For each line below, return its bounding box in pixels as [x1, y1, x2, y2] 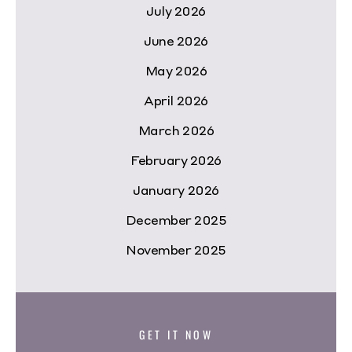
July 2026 [146, 2, 206, 20]
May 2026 [145, 62, 207, 79]
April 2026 [144, 92, 208, 109]
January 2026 [133, 181, 219, 199]
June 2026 [144, 32, 208, 49]
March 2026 [137, 122, 214, 139]
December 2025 [125, 211, 227, 229]
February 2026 [130, 152, 222, 169]
